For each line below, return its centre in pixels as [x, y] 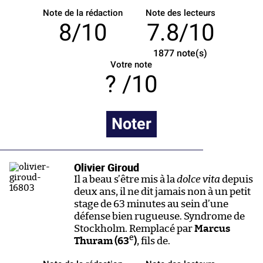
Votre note [131, 64]
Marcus [211, 228]
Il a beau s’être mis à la [125, 179]
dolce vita [198, 179]
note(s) [191, 53]
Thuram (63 [102, 241]
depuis [237, 179]
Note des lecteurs [180, 13]
